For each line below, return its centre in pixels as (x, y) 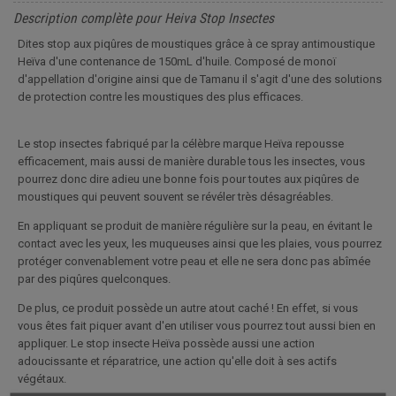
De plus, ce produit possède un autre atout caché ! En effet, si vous (188, 308)
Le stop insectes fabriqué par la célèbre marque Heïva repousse (181, 143)
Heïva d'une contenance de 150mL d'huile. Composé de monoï (177, 61)
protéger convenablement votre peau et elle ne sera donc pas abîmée (194, 261)
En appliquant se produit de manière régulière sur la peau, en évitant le (195, 225)
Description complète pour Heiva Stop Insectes (144, 18)
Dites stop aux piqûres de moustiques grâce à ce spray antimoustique (196, 43)
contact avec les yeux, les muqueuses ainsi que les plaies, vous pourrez (200, 243)
